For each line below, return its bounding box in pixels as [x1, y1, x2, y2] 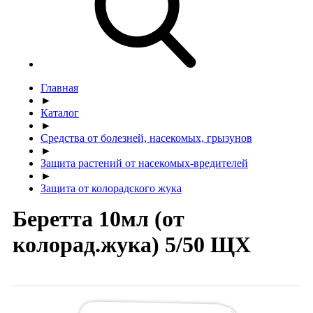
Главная [41, 81, 78, 94]
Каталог [41, 106, 79, 119]
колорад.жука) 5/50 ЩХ [13, 231, 251, 257]
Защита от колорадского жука [41, 182, 182, 194]
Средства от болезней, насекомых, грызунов [41, 131, 252, 144]
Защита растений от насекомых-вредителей [41, 156, 248, 169]
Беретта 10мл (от [13, 205, 184, 231]
